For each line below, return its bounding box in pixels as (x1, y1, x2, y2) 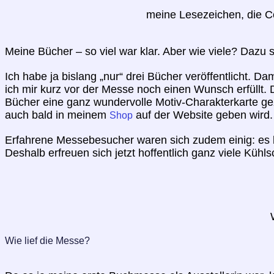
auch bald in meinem (5, 108, 109, 121)
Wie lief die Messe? (5, 235, 90, 246)
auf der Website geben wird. (133, 108, 273, 121)
